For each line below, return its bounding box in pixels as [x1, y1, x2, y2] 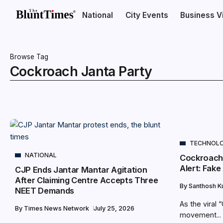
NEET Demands [15, 186, 75, 196]
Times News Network [24, 205, 91, 212]
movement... [180, 211, 221, 219]
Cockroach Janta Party [10, 63, 152, 80]
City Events [125, 10, 168, 20]
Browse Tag [10, 53, 48, 61]
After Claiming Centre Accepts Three [15, 175, 158, 185]
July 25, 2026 [94, 205, 134, 212]
